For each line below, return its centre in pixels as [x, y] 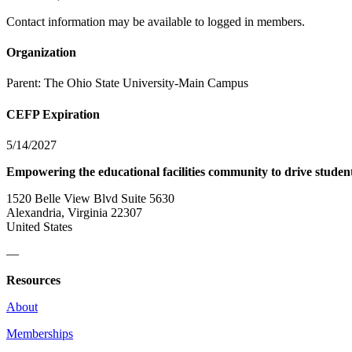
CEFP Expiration [53, 114]
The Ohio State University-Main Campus [146, 83]
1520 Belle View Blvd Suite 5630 [90, 198]
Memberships [40, 333]
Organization [41, 53]
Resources [33, 280]
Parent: [25, 83]
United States [39, 226]
